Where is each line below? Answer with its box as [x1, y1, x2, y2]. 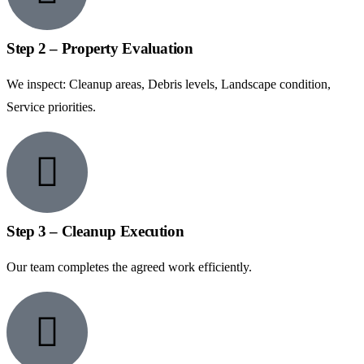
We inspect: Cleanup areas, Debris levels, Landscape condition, [6, 77, 331, 91]
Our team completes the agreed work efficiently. [6, 260, 252, 274]
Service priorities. [6, 100, 96, 114]
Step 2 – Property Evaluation [6, 40, 193, 57]
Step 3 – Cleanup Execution [6, 223, 184, 240]
